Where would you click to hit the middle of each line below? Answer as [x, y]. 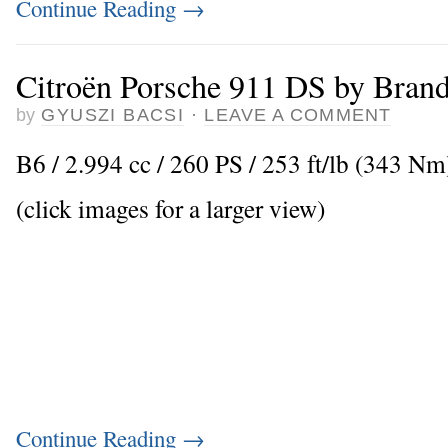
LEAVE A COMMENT [297, 115]
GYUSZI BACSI [113, 115]
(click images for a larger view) [170, 207]
